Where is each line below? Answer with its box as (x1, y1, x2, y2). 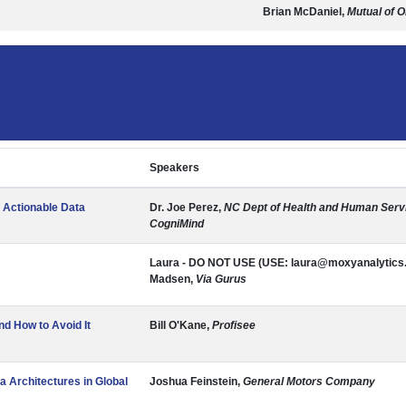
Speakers (150, 161, 199, 174)
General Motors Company (243, 375, 375, 388)
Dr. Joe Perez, (150, 201, 224, 214)
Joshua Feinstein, (150, 375, 243, 388)
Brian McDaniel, (263, 5, 347, 18)
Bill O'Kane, (150, 319, 212, 332)
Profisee (212, 319, 256, 332)
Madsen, (150, 273, 196, 285)
